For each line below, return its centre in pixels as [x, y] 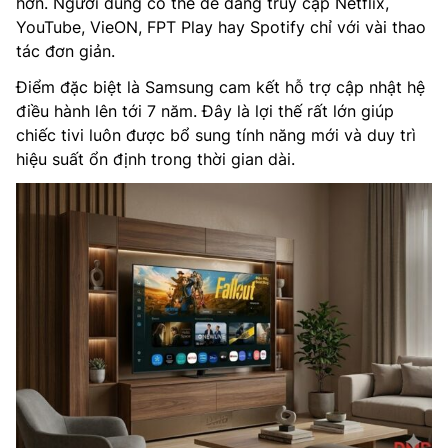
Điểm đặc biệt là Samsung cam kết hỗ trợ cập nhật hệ [220, 86]
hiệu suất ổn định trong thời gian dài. [155, 158]
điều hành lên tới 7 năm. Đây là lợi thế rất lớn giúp [205, 110]
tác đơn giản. [65, 50]
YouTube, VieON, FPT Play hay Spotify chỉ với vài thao [221, 26]
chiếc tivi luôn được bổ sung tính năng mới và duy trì [216, 134]
